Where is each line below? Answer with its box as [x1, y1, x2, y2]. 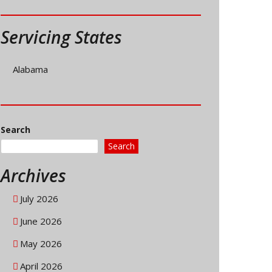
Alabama [13, 63, 48, 76]
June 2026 [20, 215, 62, 228]
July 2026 [20, 192, 58, 205]
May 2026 [20, 237, 62, 250]
